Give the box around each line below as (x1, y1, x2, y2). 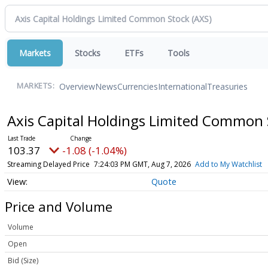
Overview (59, 80, 95, 92)
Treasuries (207, 80, 248, 92)
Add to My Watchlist (194, 159, 262, 169)
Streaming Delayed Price (7, 159, 90, 169)
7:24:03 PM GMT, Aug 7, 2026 (93, 159, 191, 169)
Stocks (75, 47, 100, 59)
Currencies (117, 80, 158, 92)
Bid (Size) (8, 255, 38, 266)
